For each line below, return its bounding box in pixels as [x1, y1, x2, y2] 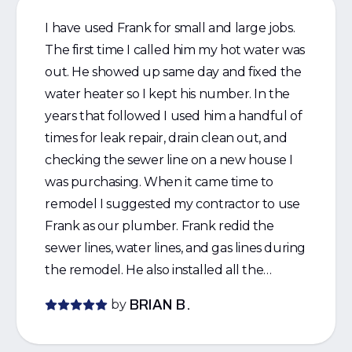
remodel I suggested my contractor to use [45, 196, 300, 211]
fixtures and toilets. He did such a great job [45, 284, 299, 299]
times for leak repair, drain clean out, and [45, 130, 288, 145]
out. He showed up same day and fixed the [45, 64, 72, 79]
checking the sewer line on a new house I [45, 152, 293, 167]
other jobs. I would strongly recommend [45, 328, 288, 343]
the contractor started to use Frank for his [45, 306, 295, 321]
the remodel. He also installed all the [45, 262, 264, 277]
